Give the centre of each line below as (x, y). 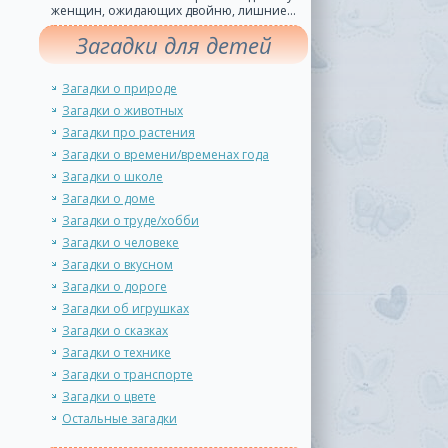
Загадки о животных (122, 110)
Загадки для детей (173, 45)
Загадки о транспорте (127, 374)
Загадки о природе (119, 88)
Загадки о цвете (109, 396)
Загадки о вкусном (117, 264)
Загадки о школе (112, 176)
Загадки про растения (128, 132)
